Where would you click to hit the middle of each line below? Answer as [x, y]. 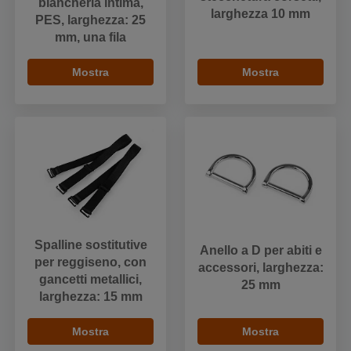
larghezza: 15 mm [90, 296]
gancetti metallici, [90, 279]
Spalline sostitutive [90, 244]
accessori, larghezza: [261, 268]
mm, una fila [90, 37]
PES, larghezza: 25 [90, 20]
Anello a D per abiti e [261, 251]
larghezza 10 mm [261, 14]
